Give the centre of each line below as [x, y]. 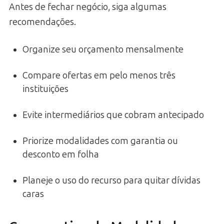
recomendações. [42, 22]
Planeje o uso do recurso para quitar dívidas [111, 181]
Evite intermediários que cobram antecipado [113, 115]
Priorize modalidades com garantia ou [100, 141]
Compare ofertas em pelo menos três [99, 76]
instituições [45, 89]
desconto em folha [61, 155]
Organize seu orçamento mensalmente [103, 50]
